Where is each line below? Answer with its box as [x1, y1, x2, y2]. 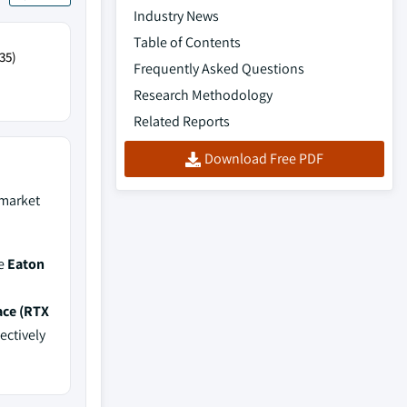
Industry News [134, 6, 219, 25]
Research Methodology [134, 85, 273, 104]
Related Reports [134, 112, 230, 131]
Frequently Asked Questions [134, 59, 304, 78]
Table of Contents [134, 33, 241, 52]
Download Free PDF [204, 149, 323, 168]
